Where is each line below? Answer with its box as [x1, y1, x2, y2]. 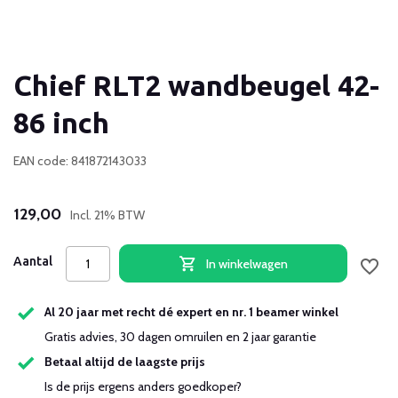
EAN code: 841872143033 [13, 153, 147, 169]
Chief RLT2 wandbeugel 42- [13, 69, 379, 101]
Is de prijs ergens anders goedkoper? [44, 378, 247, 394]
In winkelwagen [205, 255, 288, 272]
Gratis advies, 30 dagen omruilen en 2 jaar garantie [44, 329, 316, 345]
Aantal [13, 254, 52, 268]
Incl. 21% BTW [70, 207, 145, 223]
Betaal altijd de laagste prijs [44, 354, 205, 370]
